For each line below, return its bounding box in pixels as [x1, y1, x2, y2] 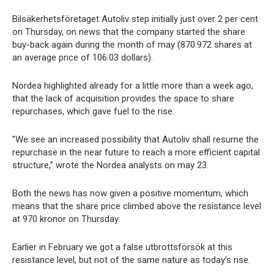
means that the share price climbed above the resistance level [12, 201, 261, 212]
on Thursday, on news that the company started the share [12, 26, 245, 38]
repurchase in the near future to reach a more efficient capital [12, 147, 260, 158]
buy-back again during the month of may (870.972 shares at [12, 39, 252, 51]
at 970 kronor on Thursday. [12, 213, 120, 225]
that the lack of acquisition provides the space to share [12, 93, 234, 105]
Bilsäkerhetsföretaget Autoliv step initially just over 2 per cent [12, 13, 258, 25]
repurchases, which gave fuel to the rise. [12, 106, 174, 117]
